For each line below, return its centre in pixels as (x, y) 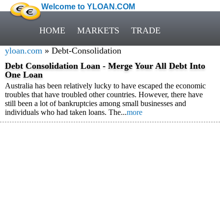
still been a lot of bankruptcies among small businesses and (96, 103)
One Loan (24, 75)
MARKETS (98, 30)
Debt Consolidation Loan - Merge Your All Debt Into (105, 66)
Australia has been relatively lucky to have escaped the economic (105, 86)
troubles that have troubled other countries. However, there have (104, 95)
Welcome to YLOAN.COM (88, 7)
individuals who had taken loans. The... (66, 112)
